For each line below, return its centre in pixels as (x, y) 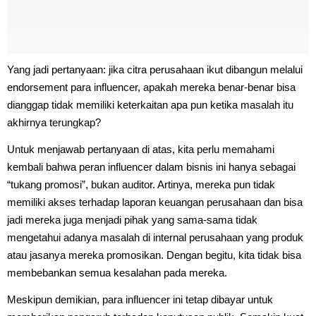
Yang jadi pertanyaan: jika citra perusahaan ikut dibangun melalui (155, 69)
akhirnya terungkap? (54, 122)
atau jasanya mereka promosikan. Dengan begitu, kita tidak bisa (154, 255)
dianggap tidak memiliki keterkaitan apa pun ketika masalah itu (150, 104)
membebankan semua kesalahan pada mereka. (117, 272)
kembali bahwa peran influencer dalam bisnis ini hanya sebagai (151, 166)
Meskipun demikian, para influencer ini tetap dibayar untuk (140, 299)
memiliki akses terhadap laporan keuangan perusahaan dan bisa (155, 202)
